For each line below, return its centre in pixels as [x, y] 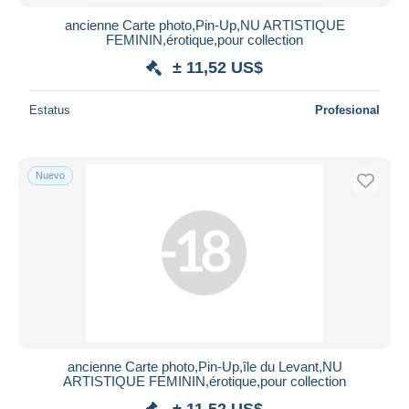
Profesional [347, 110]
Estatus [50, 110]
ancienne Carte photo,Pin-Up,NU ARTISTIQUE [204, 25]
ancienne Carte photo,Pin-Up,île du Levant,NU [204, 366]
